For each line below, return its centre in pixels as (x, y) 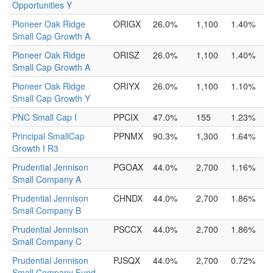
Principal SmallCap (48, 136)
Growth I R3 (35, 148)
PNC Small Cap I (44, 117)
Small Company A (47, 179)
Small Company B (47, 210)
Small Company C (47, 241)
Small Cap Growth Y (51, 98)
